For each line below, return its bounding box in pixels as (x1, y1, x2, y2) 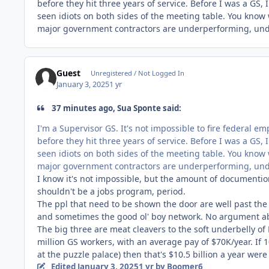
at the (37, 248, 63, 260)
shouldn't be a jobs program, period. (37, 185, 186, 197)
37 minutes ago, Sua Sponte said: (50, 102, 182, 113)
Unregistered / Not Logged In (90, 68, 184, 78)
